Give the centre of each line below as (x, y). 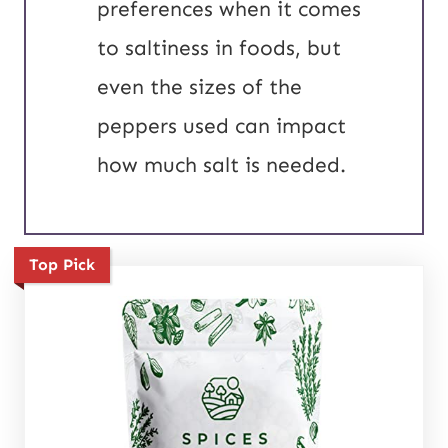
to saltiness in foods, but (219, 48)
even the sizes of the (199, 87)
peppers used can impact (221, 126)
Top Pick (62, 265)
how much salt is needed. (221, 165)
